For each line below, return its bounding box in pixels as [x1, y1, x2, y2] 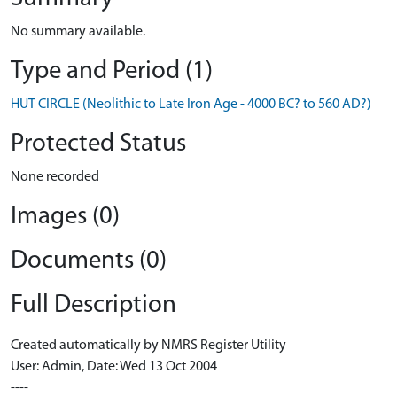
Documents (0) [11, 248, 167, 274]
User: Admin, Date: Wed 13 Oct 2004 [11, 360, 217, 374]
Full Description [11, 292, 176, 318]
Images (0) [11, 204, 120, 230]
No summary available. [11, 25, 145, 39]
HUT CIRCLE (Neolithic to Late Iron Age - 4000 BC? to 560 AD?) [11, 97, 371, 112]
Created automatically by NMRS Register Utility [11, 339, 286, 353]
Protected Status [11, 131, 186, 157]
